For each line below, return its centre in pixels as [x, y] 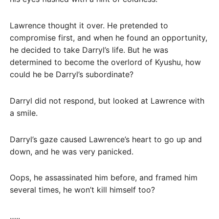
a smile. [24, 113]
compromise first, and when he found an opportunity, [109, 38]
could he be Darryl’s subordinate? [72, 75]
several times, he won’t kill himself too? [82, 190]
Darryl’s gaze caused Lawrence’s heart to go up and [106, 139]
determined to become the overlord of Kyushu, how [105, 62]
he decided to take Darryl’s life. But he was [89, 50]
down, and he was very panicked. [72, 151]
